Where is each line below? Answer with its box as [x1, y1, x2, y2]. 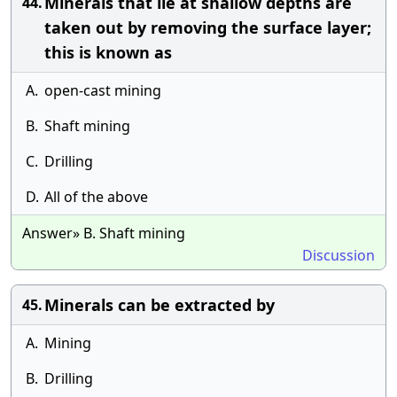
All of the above [44, 187, 148, 206]
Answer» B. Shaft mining [22, 223, 185, 243]
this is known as [44, 42, 172, 63]
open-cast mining [44, 81, 161, 100]
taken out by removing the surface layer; [44, 17, 371, 38]
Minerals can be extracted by [44, 294, 275, 315]
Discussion [302, 245, 375, 265]
